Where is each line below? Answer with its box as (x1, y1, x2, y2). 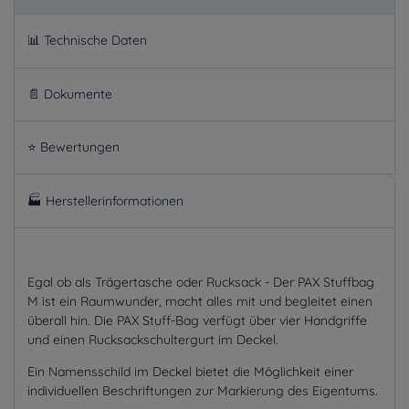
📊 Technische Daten (27, 32, 147, 49)
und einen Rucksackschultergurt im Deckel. (27, 330, 278, 348)
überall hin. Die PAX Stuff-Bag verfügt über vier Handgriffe (27, 311, 367, 329)
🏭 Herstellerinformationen (27, 192, 184, 209)
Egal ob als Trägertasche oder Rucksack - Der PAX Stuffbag (27, 273, 374, 290)
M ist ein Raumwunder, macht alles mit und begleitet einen (27, 292, 372, 309)
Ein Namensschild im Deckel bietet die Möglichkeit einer (27, 362, 353, 380)
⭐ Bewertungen (27, 139, 120, 156)
